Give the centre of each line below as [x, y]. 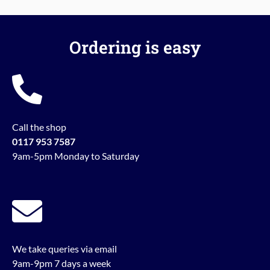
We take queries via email [64, 249]
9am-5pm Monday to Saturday [76, 156]
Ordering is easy [135, 48]
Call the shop [39, 127]
